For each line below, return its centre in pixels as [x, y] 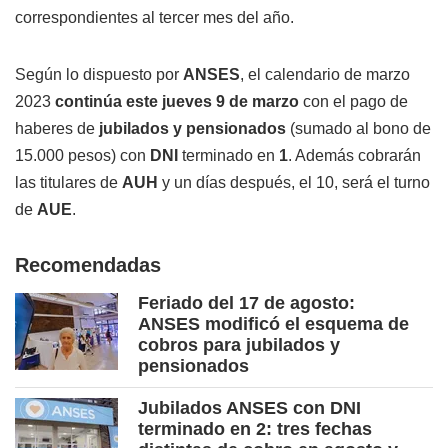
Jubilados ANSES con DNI [249, 408]
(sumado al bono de [358, 129]
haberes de [57, 129]
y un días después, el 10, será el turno [294, 183]
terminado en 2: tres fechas [255, 429]
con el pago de [355, 102]
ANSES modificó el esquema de [273, 324]
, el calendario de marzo [325, 75]
